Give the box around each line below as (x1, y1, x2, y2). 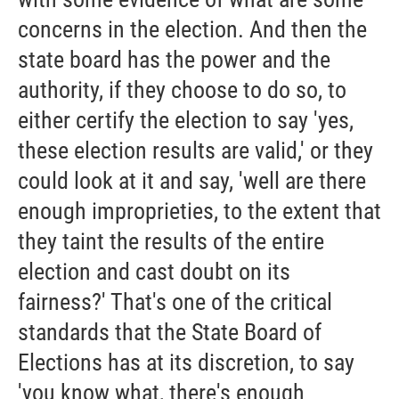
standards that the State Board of (18, 319, 322, 346)
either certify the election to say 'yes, (18, 107, 354, 134)
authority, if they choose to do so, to (18, 77, 346, 104)
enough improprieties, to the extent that (18, 198, 381, 225)
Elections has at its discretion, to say (18, 349, 354, 377)
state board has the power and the (18, 46, 330, 74)
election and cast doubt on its (18, 258, 290, 286)
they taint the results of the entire (18, 228, 324, 256)
